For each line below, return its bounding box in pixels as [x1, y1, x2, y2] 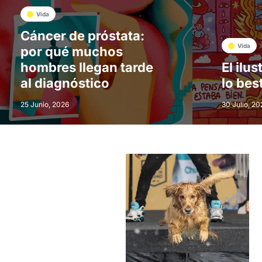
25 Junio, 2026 [20, 99, 69, 109]
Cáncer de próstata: [20, 27, 144, 43]
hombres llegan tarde [20, 59, 153, 75]
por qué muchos [20, 43, 123, 59]
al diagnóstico [20, 75, 109, 91]
